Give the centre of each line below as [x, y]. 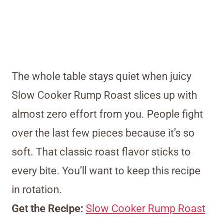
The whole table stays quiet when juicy [101, 77]
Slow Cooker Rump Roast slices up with [104, 95]
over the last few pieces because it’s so [103, 133]
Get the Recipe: [49, 209]
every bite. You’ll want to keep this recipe [106, 171]
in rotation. [37, 190]
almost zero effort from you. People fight [107, 114]
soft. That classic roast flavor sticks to [101, 152]
